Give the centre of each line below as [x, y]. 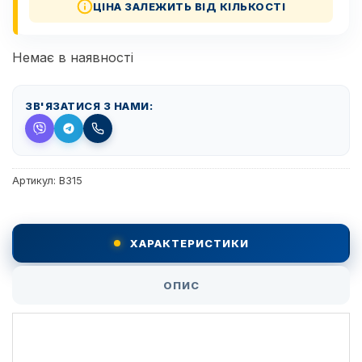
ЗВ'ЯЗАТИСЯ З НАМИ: [89, 105]
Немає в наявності [73, 57]
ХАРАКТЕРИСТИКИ [189, 244]
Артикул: [36, 180]
